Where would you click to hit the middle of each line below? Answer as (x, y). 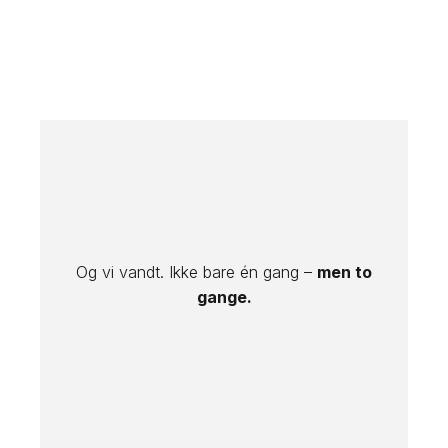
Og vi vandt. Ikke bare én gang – (196, 271)
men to (344, 271)
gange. (224, 296)
